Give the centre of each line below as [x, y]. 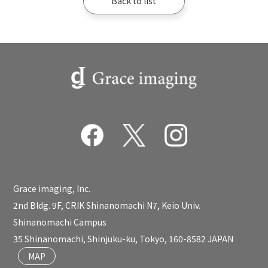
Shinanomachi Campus [60, 222]
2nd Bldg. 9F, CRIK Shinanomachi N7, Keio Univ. [107, 205]
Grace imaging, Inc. [52, 189]
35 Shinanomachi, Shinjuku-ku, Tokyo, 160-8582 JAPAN [124, 239]
